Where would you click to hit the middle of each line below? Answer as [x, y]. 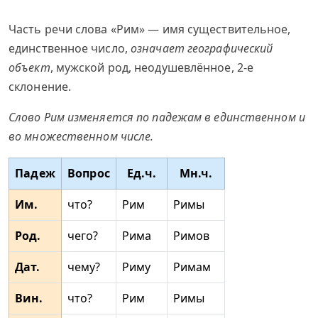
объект [29, 67]
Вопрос [89, 173]
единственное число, [70, 48]
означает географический [202, 48]
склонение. [40, 87]
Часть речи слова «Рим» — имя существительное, [150, 29]
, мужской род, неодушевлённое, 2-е [152, 67]
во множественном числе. [81, 136]
